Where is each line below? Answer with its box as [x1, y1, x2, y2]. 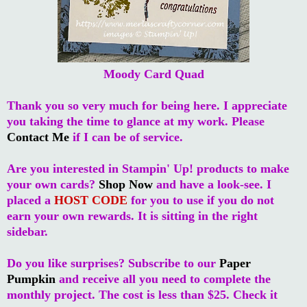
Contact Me [7, 130, 69, 144]
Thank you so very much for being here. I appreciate [7, 98, 287, 112]
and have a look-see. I [153, 177, 271, 191]
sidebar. [7, 224, 48, 238]
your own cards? [7, 177, 99, 191]
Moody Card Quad [103, 66, 204, 81]
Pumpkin [7, 271, 56, 286]
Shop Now [99, 177, 153, 191]
